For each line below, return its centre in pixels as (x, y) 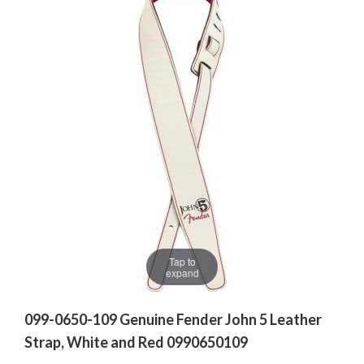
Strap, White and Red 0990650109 (136, 342)
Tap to (182, 261)
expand (182, 272)
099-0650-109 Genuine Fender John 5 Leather (173, 320)
